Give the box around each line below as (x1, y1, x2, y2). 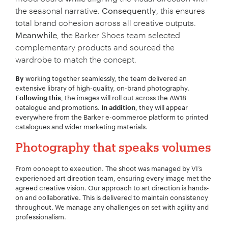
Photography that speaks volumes (15, 140, 211, 154)
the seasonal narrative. (15, 6, 102, 15)
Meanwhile (15, 30, 57, 40)
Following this (15, 95, 61, 102)
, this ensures (156, 6, 205, 15)
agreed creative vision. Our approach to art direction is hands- (15, 184, 209, 192)
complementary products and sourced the (15, 42, 175, 52)
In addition (101, 104, 135, 111)
